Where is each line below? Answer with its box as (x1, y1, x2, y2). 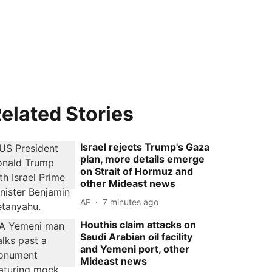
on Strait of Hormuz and (80, 165, 194, 177)
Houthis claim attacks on (80, 219, 197, 231)
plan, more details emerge (80, 153, 205, 165)
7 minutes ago (103, 196, 159, 207)
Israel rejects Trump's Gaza (80, 141, 210, 153)
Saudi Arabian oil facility (80, 231, 193, 243)
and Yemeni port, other (80, 243, 190, 255)
